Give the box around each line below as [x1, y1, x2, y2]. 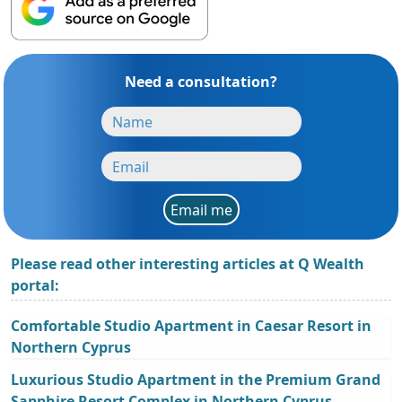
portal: [11, 275, 59, 296]
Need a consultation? [125, 72, 277, 92]
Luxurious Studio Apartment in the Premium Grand [11, 370, 380, 390]
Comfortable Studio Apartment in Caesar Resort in [11, 316, 371, 336]
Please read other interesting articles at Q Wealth [11, 254, 364, 275]
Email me [170, 199, 232, 220]
